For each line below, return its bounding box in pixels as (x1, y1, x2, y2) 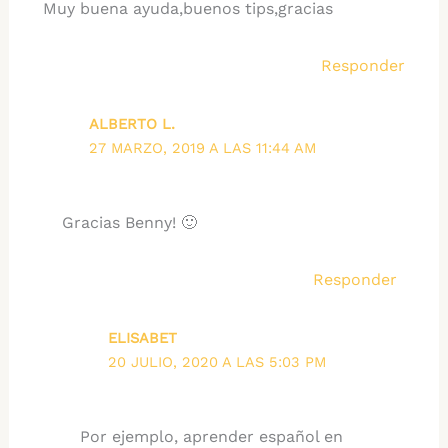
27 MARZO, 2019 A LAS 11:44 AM (89, 138, 317, 157)
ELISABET (107, 328, 177, 347)
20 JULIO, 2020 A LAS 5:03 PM (107, 352, 326, 371)
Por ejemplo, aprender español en (80, 426, 344, 446)
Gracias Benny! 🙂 (61, 212, 197, 232)
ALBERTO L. (89, 114, 176, 133)
